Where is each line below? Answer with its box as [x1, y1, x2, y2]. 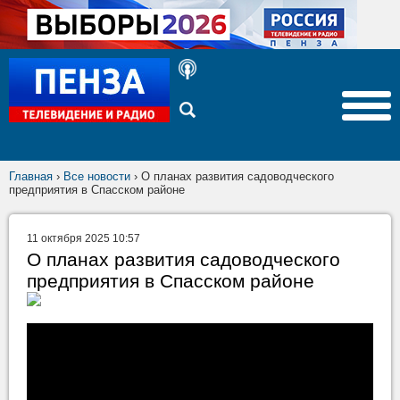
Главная [9, 170, 53, 183]
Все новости [63, 170, 130, 183]
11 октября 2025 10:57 [27, 232, 140, 245]
